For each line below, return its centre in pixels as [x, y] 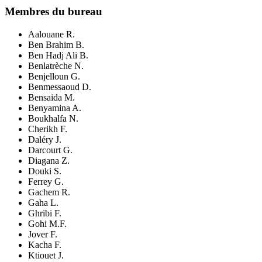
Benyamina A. [55, 108]
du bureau [76, 12]
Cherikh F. [48, 129]
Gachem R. [49, 192]
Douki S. [45, 171]
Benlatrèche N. [56, 66]
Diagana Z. [49, 161]
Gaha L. [43, 203]
